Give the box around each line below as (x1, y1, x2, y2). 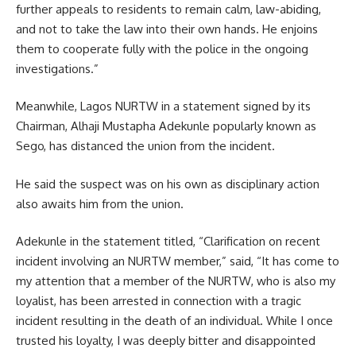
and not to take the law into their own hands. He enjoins (16, 21, 318, 37)
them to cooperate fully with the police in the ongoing (16, 41, 308, 56)
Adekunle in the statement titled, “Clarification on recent (16, 234, 320, 250)
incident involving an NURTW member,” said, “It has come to (16, 253, 339, 269)
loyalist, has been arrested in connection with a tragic (16, 293, 301, 309)
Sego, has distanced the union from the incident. (16, 138, 275, 154)
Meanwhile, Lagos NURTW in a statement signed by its (16, 99, 311, 114)
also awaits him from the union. (16, 195, 184, 211)
